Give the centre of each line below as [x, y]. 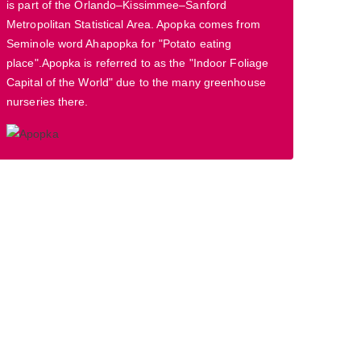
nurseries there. [48, 102]
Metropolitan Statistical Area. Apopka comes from [133, 24]
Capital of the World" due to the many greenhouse [136, 82]
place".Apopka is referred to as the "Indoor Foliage [138, 63]
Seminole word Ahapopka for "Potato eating [119, 44]
